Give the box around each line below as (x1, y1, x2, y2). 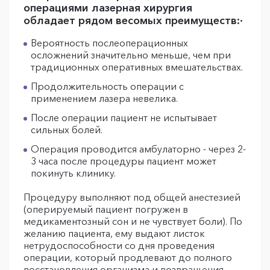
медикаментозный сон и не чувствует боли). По (24, 215, 242, 227)
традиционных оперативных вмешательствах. (31, 61, 245, 73)
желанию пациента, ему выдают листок (24, 227, 205, 239)
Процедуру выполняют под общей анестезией (24, 191, 240, 203)
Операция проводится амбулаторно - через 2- (31, 143, 246, 155)
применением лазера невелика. (31, 92, 180, 104)
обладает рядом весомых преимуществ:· (24, 14, 243, 27)
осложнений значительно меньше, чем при (31, 49, 231, 61)
